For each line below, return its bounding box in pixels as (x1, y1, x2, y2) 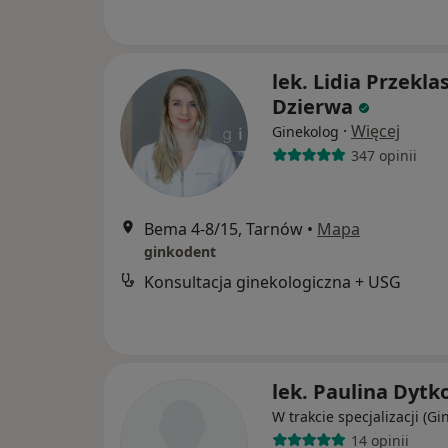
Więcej (351, 120, 400, 142)
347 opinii (350, 145, 417, 165)
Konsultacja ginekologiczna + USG (144, 271, 401, 293)
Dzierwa (272, 93, 353, 120)
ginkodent (144, 242, 216, 261)
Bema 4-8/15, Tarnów (144, 218, 303, 240)
